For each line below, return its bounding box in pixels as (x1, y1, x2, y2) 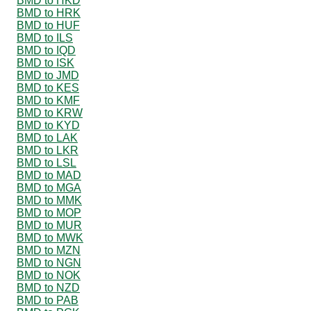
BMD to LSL (17, 156, 76, 169)
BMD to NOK (17, 269, 81, 281)
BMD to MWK (17, 231, 83, 244)
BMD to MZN (17, 244, 81, 256)
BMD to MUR (17, 219, 82, 231)
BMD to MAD (17, 169, 81, 181)
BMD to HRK (17, 6, 81, 19)
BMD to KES (17, 81, 79, 94)
